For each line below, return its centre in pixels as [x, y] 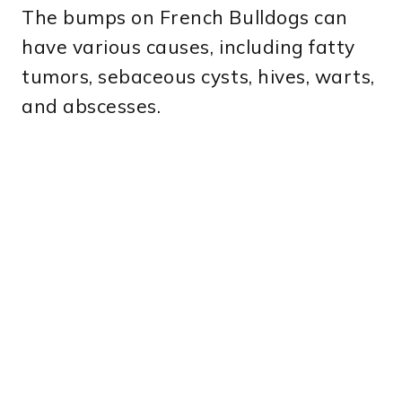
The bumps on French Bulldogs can [185, 17]
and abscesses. [92, 106]
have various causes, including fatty [188, 47]
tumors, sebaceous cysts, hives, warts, [198, 77]
